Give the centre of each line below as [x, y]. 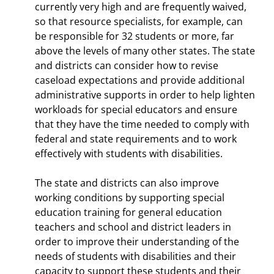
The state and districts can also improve [127, 183]
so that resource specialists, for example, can [139, 21]
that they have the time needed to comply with [142, 124]
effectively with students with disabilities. [129, 153]
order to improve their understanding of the [137, 241]
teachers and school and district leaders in [133, 227]
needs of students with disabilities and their [135, 256]
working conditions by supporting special [130, 197]
